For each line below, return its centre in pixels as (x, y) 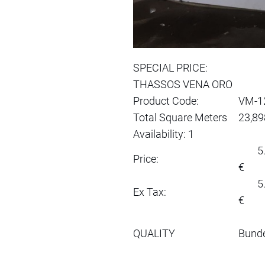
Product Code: (166, 101)
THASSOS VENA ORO (183, 84)
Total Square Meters (180, 117)
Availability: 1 (164, 134)
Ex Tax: (150, 192)
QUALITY (154, 233)
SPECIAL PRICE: (170, 67)
